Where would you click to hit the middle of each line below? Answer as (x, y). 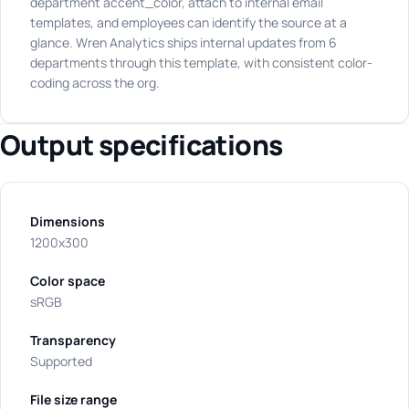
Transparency (73, 340)
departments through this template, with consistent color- (201, 63)
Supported (61, 361)
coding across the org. (95, 83)
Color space (68, 281)
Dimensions (68, 221)
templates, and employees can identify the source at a (189, 22)
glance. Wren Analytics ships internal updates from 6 (184, 42)
